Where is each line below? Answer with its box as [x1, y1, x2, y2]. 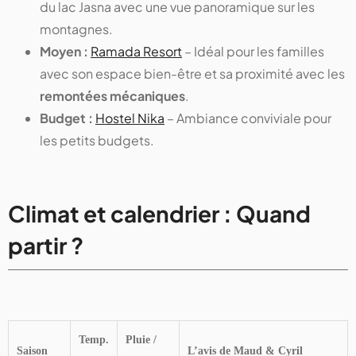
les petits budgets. [40, 131, 154, 149]
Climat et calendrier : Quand [8, 199, 311, 227]
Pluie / [126, 333, 157, 346]
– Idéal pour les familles [182, 42, 324, 60]
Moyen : [40, 42, 88, 60]
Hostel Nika [95, 109, 164, 126]
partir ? [8, 230, 83, 259]
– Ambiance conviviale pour [164, 109, 331, 126]
